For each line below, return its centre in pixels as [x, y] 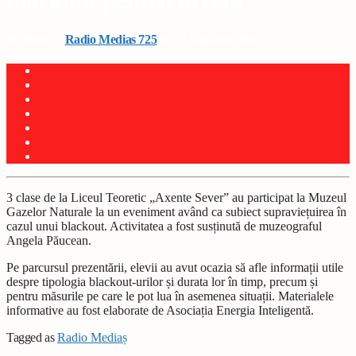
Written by [36, 39]
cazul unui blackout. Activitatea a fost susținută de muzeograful [164, 226]
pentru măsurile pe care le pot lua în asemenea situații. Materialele [170, 296]
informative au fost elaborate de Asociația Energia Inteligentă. [160, 311]
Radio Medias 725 [111, 39]
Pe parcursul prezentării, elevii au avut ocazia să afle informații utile [175, 268]
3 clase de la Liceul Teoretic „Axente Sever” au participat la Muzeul [176, 198]
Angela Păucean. [49, 241]
